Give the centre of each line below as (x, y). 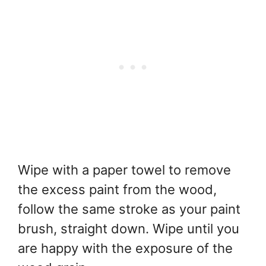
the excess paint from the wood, (117, 189)
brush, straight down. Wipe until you (129, 228)
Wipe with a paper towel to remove (124, 170)
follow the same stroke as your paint (129, 209)
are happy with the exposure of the (125, 248)
